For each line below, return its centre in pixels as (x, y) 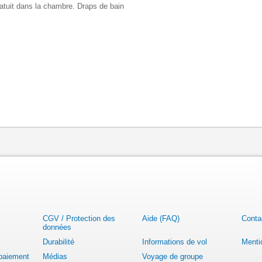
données (57, 227)
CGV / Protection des (79, 218)
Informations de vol (175, 242)
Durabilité (58, 242)
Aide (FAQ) (161, 218)
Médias (55, 256)
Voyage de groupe (173, 256)
